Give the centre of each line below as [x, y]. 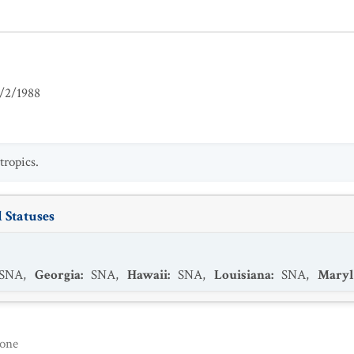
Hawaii [147, 275]
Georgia [58, 275]
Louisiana [243, 275]
